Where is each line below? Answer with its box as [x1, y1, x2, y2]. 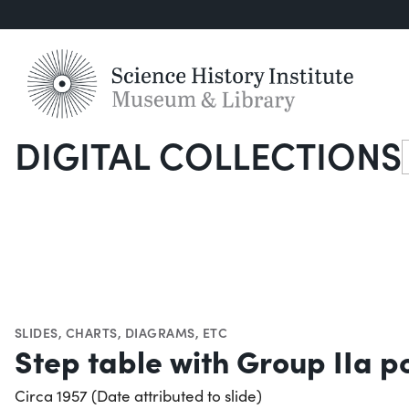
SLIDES [15, 323, 58, 342]
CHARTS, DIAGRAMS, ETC [65, 323, 228, 342]
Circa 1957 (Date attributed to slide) [15, 385, 262, 407]
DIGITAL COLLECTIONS [15, 129, 402, 181]
